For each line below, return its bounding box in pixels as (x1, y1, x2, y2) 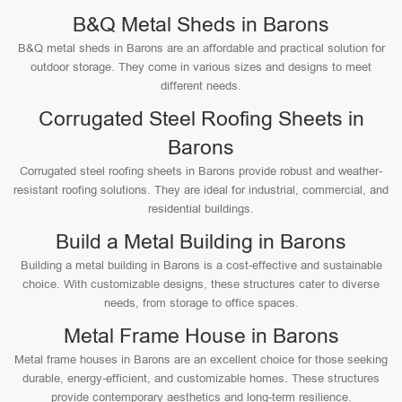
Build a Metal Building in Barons (56, 230, 346, 253)
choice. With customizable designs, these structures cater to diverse (22, 277, 380, 291)
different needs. (161, 79, 241, 92)
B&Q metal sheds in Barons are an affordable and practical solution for (17, 41, 385, 55)
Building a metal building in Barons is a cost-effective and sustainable (20, 258, 382, 272)
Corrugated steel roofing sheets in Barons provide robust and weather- (20, 164, 382, 178)
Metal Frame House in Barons (63, 324, 339, 347)
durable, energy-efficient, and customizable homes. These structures (22, 371, 380, 385)
